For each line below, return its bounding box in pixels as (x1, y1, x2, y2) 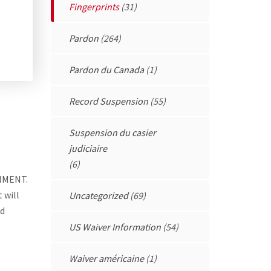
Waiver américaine (68, 252, 144, 264)
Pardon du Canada (68, 63, 144, 76)
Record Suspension (68, 94, 148, 107)
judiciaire (68, 142, 107, 154)
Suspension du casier (68, 126, 156, 139)
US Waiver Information (68, 220, 161, 233)
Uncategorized (68, 189, 128, 201)
